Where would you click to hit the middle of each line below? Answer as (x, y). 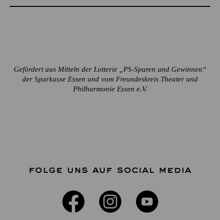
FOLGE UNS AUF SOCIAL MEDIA (110, 170)
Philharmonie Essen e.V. (110, 89)
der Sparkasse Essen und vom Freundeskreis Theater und (110, 79)
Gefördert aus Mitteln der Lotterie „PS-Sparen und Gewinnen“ (110, 69)
